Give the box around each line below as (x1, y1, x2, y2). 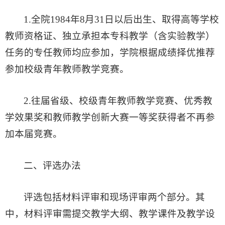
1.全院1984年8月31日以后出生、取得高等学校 (24, 14, 219, 25)
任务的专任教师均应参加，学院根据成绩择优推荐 (5, 47, 215, 58)
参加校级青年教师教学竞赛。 (5, 64, 129, 75)
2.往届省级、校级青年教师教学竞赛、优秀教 (24, 95, 213, 106)
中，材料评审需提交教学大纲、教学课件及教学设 (5, 208, 215, 219)
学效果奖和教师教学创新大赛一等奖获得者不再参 (5, 112, 215, 123)
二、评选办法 (24, 160, 81, 171)
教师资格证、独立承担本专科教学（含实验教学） (5, 31, 215, 42)
